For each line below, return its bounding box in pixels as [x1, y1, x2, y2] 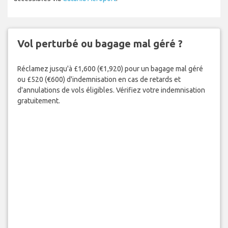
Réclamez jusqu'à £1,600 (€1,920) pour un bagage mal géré [17, 64, 203, 73]
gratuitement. [17, 96, 60, 105]
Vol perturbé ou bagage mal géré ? [17, 38, 183, 50]
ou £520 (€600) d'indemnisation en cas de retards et [17, 75, 181, 83]
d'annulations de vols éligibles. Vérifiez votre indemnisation [17, 85, 205, 94]
